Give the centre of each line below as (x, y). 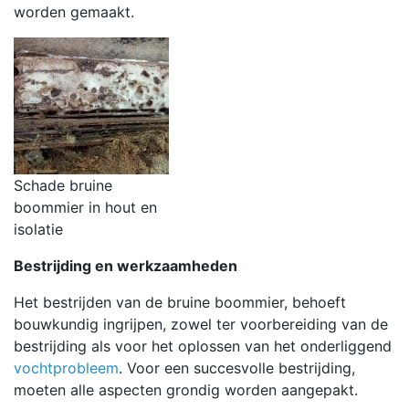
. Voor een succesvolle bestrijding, (237, 367)
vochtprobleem (66, 367)
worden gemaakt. (74, 11)
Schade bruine (63, 185)
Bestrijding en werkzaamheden (126, 265)
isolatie (38, 229)
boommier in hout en (85, 207)
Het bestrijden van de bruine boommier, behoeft (180, 302)
